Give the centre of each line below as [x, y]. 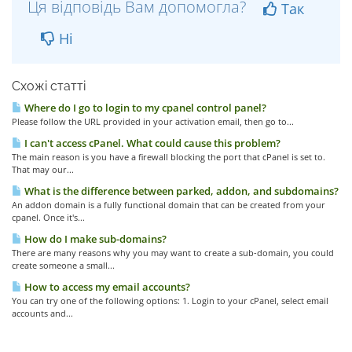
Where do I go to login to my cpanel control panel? [144, 108]
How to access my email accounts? [106, 287]
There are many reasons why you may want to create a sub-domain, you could [173, 253]
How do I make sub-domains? [94, 239]
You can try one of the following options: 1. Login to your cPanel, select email [170, 301]
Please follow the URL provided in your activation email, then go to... [153, 121]
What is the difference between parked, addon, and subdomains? [180, 191]
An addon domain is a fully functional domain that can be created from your [169, 205]
